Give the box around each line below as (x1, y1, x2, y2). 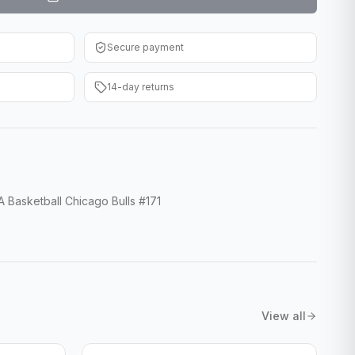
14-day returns (107, 81, 174, 93)
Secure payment (107, 41, 184, 53)
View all (261, 309, 306, 323)
